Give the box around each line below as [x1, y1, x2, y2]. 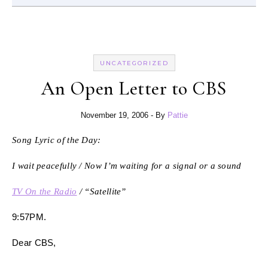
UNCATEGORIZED [99, 59, 169, 67]
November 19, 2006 [80, 110, 148, 120]
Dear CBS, [12, 237, 56, 248]
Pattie [167, 110, 188, 120]
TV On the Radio [12, 186, 77, 196]
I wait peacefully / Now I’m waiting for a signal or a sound [12, 160, 242, 170]
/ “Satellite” [77, 186, 126, 196]
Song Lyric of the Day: [12, 135, 101, 145]
